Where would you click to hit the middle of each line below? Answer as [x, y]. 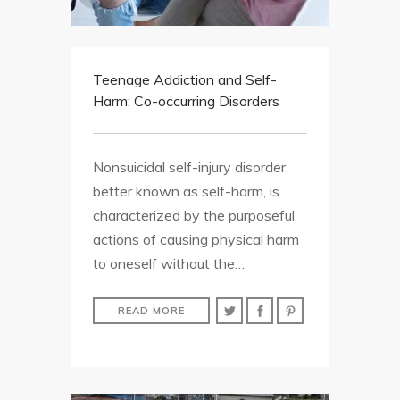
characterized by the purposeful [194, 216]
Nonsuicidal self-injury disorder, [191, 167]
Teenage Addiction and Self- [185, 80]
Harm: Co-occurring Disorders [186, 101]
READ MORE [151, 311]
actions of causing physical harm [196, 240]
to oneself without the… [169, 264]
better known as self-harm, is [186, 192]
